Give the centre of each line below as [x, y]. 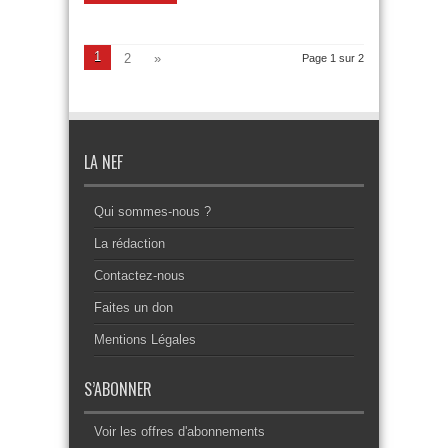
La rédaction [129, 243]
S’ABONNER [118, 389]
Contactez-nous [139, 275]
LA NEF [103, 162]
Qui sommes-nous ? [152, 211]
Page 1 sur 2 [333, 58]
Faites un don [133, 307]
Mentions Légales [145, 339]
